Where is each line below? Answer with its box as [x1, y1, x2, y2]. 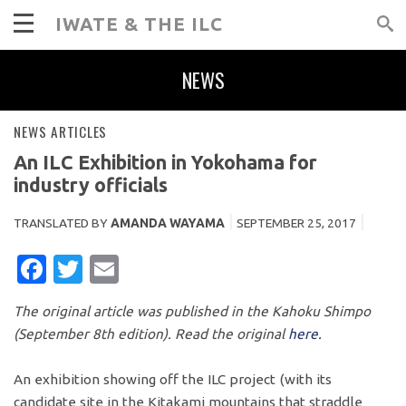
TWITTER [82, 253, 208, 286]
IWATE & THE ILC [55, 14, 224, 34]
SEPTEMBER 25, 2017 [237, 216, 357, 231]
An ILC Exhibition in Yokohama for [14, 150, 318, 173]
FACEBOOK [46, 253, 198, 286]
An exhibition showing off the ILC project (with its [14, 371, 333, 387]
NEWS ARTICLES [14, 121, 108, 141]
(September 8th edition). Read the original [14, 326, 289, 343]
